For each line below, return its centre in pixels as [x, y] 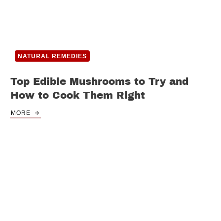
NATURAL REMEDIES [52, 56]
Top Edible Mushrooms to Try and [99, 82]
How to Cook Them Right [78, 95]
